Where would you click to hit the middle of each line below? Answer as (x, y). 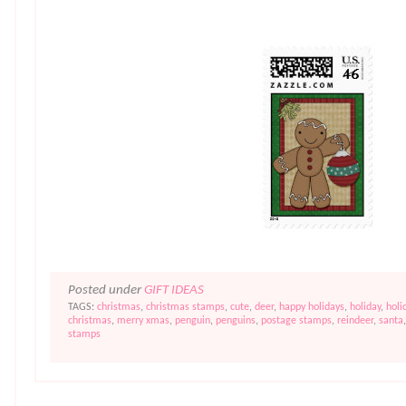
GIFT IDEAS (174, 291)
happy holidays (312, 308)
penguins (236, 321)
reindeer (355, 321)
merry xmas (143, 321)
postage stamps (296, 321)
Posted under (106, 291)
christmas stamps (185, 308)
